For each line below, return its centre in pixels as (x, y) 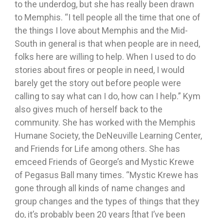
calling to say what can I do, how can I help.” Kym (108, 96)
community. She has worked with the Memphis (105, 123)
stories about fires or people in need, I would (100, 70)
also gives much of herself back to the (89, 109)
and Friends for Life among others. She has (97, 149)
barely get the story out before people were (98, 83)
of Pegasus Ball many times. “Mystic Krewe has (107, 175)
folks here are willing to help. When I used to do (105, 57)
